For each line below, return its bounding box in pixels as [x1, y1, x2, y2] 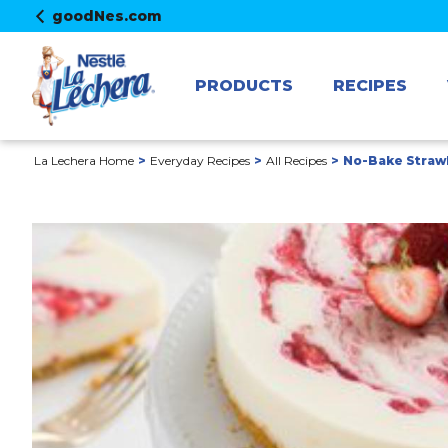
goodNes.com [52, 7, 162, 25]
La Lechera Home [34, 153, 134, 168]
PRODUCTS [194, 76, 293, 95]
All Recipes [266, 153, 327, 168]
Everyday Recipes [150, 153, 250, 168]
